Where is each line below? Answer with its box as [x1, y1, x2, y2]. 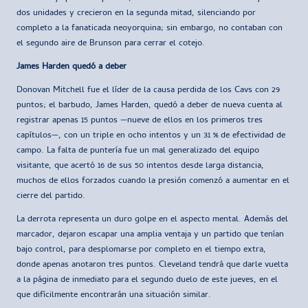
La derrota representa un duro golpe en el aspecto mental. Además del [16, 212, 288, 227]
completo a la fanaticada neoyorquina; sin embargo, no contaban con [16, 21, 283, 36]
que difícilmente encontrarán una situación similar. [16, 287, 211, 302]
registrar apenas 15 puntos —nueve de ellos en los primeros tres [16, 113, 263, 128]
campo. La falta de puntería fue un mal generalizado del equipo [16, 143, 259, 158]
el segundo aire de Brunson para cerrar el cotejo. [16, 36, 205, 51]
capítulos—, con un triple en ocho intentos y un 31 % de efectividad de [16, 128, 285, 143]
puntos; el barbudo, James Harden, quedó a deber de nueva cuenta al [16, 98, 283, 113]
